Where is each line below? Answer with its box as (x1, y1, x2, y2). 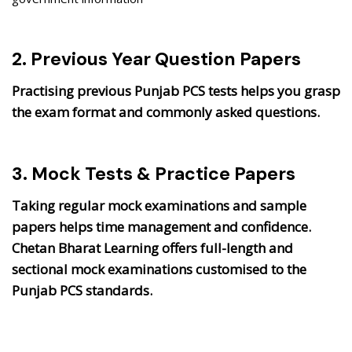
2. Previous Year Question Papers (12, 47, 301, 71)
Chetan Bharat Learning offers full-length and (12, 239, 293, 258)
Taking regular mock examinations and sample (12, 196, 306, 215)
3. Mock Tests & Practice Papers (12, 162, 295, 186)
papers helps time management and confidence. (12, 218, 311, 236)
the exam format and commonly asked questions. (12, 103, 320, 122)
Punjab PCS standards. (12, 281, 152, 300)
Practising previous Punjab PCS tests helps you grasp (12, 82, 340, 101)
